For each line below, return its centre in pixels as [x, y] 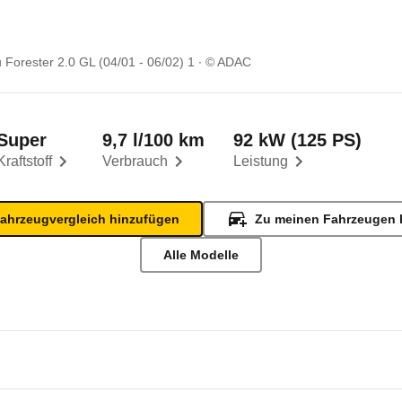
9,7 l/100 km [153, 140]
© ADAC [228, 62]
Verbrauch [135, 161]
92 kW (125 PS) [297, 140]
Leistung [261, 161]
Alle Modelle [201, 255]
